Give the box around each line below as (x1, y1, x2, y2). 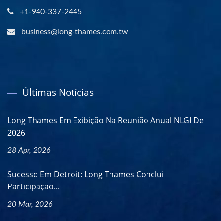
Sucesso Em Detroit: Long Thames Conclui (7, 168, 164, 180)
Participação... (7, 181, 60, 192)
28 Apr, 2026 (7, 146, 51, 154)
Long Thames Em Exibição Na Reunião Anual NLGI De (7, 114, 204, 126)
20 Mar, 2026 (7, 200, 53, 208)
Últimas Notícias (22, 85, 94, 99)
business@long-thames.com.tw (21, 27, 128, 36)
